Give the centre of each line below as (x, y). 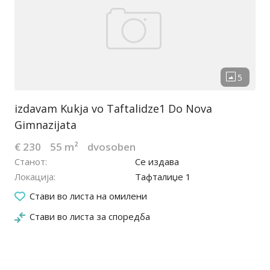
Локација (34, 177)
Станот (30, 162)
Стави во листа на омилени (88, 196)
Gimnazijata (46, 125)
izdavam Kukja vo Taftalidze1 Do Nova (113, 109)
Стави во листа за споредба (90, 217)
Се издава (157, 162)
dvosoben (111, 147)
